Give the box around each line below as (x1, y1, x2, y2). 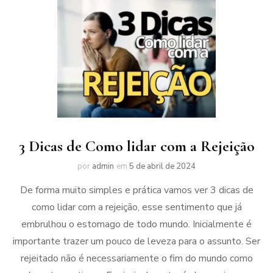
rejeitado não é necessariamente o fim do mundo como (20, 252, 253, 266)
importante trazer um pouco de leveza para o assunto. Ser (13, 235, 260, 249)
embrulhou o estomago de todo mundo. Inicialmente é (21, 218, 252, 232)
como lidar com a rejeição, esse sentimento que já (31, 200, 242, 214)
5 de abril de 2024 (129, 161, 196, 172)
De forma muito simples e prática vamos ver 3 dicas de (19, 183, 253, 197)
